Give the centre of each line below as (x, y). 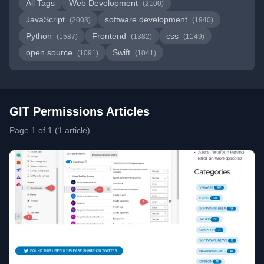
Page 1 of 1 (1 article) (50, 130)
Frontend (110, 36)
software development (147, 19)
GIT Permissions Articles (80, 111)
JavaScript (47, 19)
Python (40, 36)
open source (50, 52)
